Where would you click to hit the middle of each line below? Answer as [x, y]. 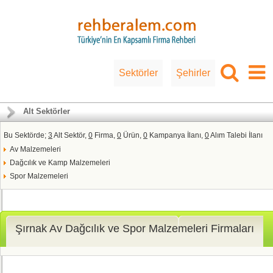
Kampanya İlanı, [176, 135]
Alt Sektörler [47, 111]
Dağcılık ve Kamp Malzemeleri [60, 163]
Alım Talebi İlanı [236, 135]
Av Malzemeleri [35, 149]
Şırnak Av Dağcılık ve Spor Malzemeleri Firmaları [135, 229]
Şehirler [193, 73]
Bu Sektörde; [26, 135]
